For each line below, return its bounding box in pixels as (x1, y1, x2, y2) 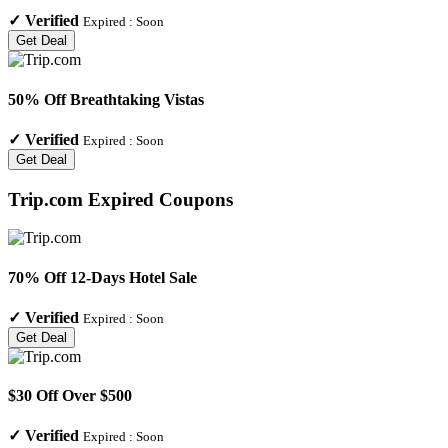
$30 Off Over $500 (8, 387, 132, 405)
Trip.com (8, 188, 83, 210)
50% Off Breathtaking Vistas (8, 90, 204, 108)
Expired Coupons (83, 188, 233, 210)
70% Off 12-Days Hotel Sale (8, 268, 197, 286)
